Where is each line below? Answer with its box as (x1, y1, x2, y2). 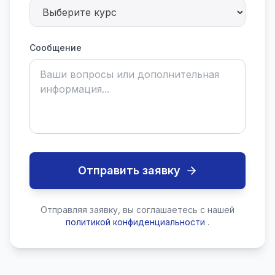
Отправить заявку (77, 164, 180, 177)
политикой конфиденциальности (66, 217, 205, 227)
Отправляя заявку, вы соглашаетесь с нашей (41, 204, 234, 215)
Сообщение (29, 42, 82, 53)
